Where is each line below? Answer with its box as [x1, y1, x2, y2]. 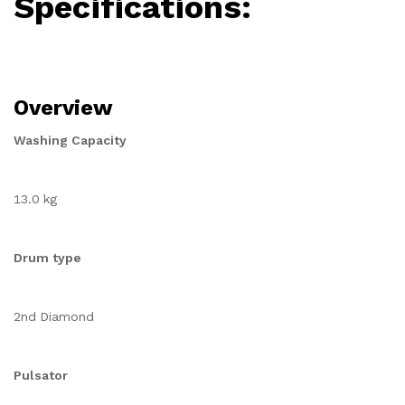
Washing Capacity [14, 133, 127, 147]
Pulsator [14, 368, 68, 382]
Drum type [14, 250, 81, 265]
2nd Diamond [14, 309, 94, 324]
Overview [14, 95, 113, 120]
